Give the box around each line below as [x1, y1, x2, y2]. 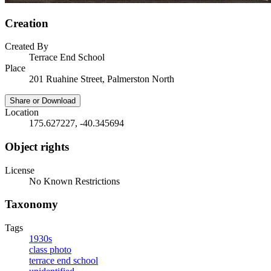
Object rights [5, 140, 69, 153]
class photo [29, 244, 71, 255]
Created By [5, 41, 48, 52]
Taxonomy [5, 198, 58, 211]
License [5, 165, 34, 175]
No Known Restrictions [29, 175, 120, 186]
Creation [5, 16, 48, 30]
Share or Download [10, 96, 76, 106]
